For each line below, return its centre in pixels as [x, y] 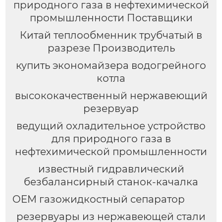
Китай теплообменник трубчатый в [111, 35]
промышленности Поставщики [111, 18]
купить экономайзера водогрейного [111, 65]
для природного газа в [111, 139]
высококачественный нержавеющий [111, 95]
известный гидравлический [111, 169]
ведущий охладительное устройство [111, 126]
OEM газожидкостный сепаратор [98, 199]
